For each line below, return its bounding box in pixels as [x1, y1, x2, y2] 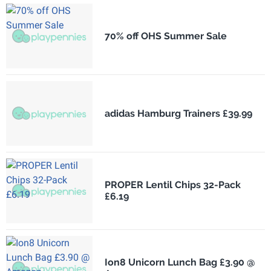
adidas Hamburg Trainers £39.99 [104, 107, 252, 119]
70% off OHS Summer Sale [104, 30, 227, 42]
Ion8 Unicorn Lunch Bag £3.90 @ [104, 256, 255, 269]
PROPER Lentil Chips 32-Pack [104, 179, 241, 191]
